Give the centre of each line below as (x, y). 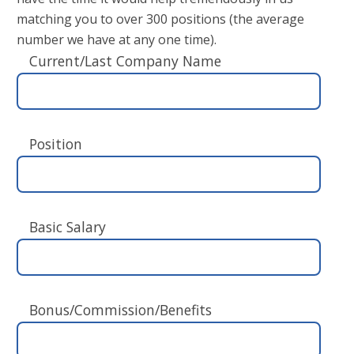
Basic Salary (68, 227)
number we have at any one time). (117, 40)
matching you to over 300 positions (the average (160, 19)
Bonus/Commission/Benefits (121, 310)
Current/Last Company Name (125, 61)
